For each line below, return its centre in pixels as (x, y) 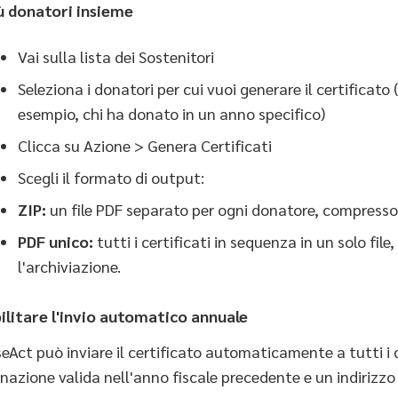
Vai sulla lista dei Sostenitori (116, 56)
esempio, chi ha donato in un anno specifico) (171, 113)
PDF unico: (56, 241)
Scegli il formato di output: (111, 177)
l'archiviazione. (69, 266)
